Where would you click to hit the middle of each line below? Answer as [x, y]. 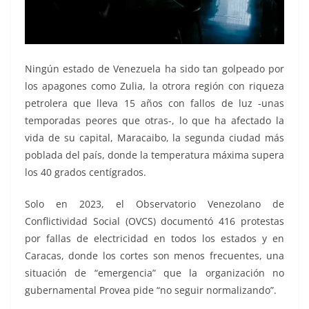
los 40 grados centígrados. [86, 172]
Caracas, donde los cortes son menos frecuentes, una [154, 255]
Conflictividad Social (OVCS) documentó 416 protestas [154, 221]
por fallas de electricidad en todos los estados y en [154, 238]
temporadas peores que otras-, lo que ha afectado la [154, 120]
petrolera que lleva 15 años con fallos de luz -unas [154, 103]
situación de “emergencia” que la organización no [154, 272]
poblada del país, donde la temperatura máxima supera [154, 154]
